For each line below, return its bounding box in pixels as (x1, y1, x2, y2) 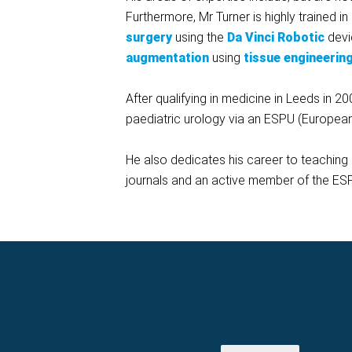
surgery (126, 30, 175, 46)
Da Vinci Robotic (227, 30, 324, 46)
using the (175, 30, 227, 46)
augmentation (126, 50, 209, 66)
